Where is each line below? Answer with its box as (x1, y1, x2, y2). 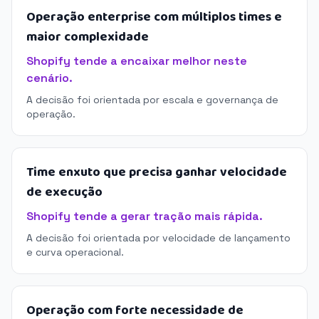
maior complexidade (26, 27, 149, 47)
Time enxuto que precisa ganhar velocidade (26, 162, 287, 182)
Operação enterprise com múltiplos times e (26, 7, 282, 27)
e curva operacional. (26, 246, 124, 258)
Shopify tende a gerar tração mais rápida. (26, 209, 263, 224)
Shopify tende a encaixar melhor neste (26, 53, 247, 68)
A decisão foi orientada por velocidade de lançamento (26, 231, 291, 244)
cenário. (26, 70, 73, 85)
